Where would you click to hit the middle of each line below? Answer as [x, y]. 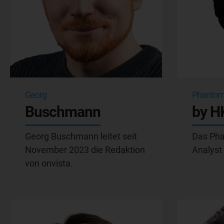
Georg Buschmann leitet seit [81, 136]
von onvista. [49, 163]
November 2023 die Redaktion [85, 149]
